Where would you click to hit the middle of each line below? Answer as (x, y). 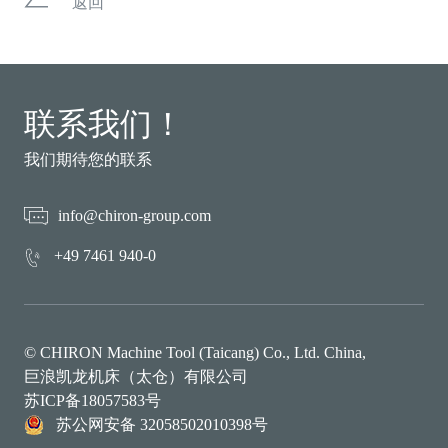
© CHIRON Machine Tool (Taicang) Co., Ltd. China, (195, 352)
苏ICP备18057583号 (92, 400)
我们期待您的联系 (88, 159)
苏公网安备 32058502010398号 (162, 424)
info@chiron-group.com (134, 215)
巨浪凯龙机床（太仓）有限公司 (136, 376)
